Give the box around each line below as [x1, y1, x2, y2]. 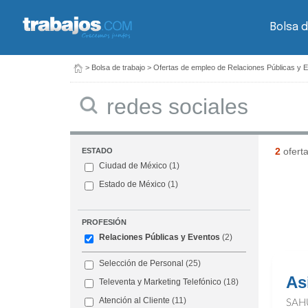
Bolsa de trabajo [91, 63, 145, 71]
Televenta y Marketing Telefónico [99, 277, 222, 287]
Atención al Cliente [99, 296, 170, 306]
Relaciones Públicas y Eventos [99, 232, 221, 243]
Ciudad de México [99, 161, 168, 171]
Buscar [97, 91, 119, 98]
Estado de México [99, 179, 166, 190]
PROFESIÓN [82, 218, 127, 227]
